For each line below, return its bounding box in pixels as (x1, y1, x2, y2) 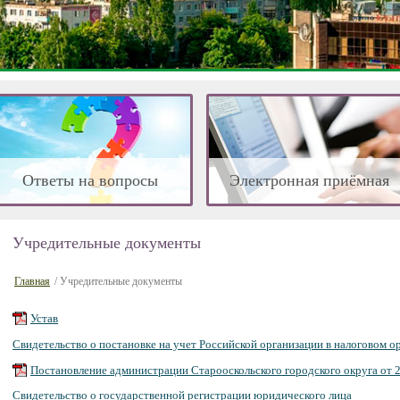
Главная (14, 275, 50, 287)
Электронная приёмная (229, 171, 389, 189)
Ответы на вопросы (21, 171, 158, 189)
